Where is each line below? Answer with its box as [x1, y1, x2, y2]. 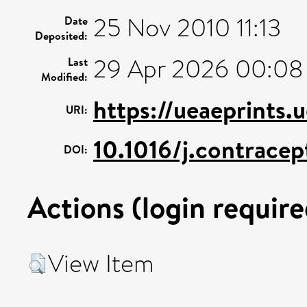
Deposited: [35, 27, 88, 43]
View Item [48, 245, 154, 282]
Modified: [41, 69, 88, 84]
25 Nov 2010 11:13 [93, 10, 281, 46]
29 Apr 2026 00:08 [93, 51, 304, 87]
